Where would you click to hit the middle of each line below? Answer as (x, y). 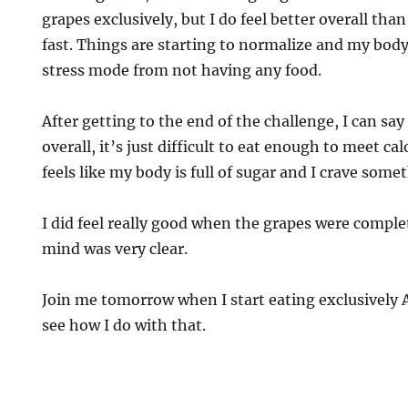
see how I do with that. (124, 325)
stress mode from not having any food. (182, 70)
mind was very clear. (115, 249)
